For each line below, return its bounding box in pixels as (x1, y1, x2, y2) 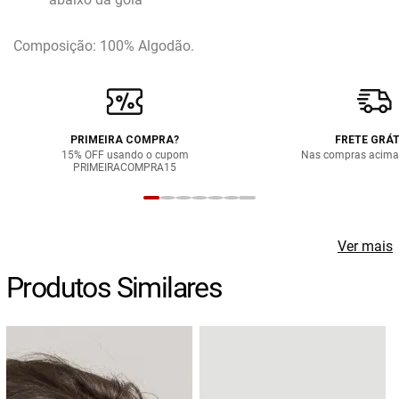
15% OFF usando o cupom (61, 149, 189, 161)
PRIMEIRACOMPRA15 (73, 161, 176, 174)
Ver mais (338, 238, 393, 255)
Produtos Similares (6, 271, 223, 305)
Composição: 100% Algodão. (13, 37, 194, 54)
